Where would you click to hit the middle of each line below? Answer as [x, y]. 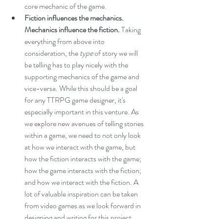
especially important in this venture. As [82, 112]
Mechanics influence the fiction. [73, 30]
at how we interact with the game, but [81, 147]
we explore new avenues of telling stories [85, 123]
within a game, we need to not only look [83, 135]
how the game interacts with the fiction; [84, 170]
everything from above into [65, 41]
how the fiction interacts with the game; [84, 159]
